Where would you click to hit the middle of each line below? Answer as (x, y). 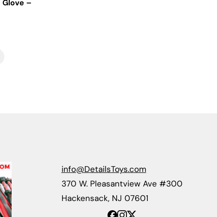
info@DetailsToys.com (104, 169)
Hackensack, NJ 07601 (105, 198)
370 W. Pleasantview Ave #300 (122, 183)
